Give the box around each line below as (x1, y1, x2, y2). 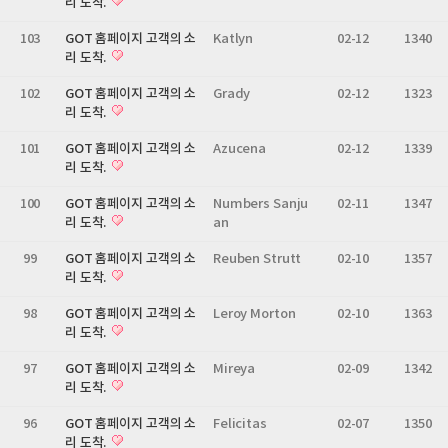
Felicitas (213, 416, 267, 432)
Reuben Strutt (213, 251, 302, 267)
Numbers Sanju (213, 196, 309, 212)
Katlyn (213, 31, 254, 47)
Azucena (213, 141, 267, 157)
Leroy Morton (213, 306, 296, 322)
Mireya (213, 361, 256, 377)
